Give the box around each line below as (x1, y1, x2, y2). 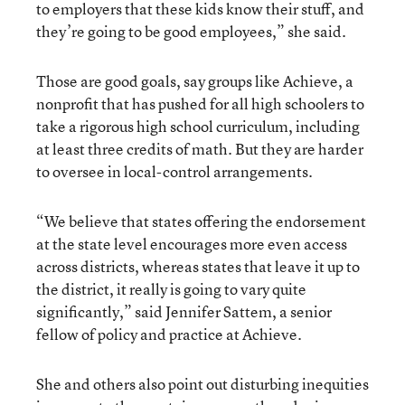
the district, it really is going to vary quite (36, 278, 306, 299)
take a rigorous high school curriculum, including (36, 116, 360, 137)
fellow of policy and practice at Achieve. (36, 324, 302, 344)
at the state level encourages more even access (36, 233, 347, 254)
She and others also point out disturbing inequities (36, 373, 369, 394)
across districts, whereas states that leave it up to (36, 256, 360, 277)
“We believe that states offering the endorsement (36, 211, 366, 231)
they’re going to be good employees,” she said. (36, 21, 346, 42)
